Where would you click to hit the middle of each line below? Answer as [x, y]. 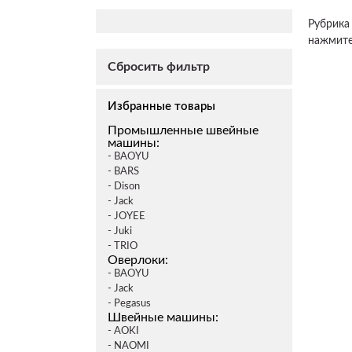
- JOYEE [126, 216]
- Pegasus [129, 304]
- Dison [124, 187]
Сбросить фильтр [159, 67]
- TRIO [123, 246]
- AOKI [123, 331]
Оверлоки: [138, 260]
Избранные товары [161, 106]
